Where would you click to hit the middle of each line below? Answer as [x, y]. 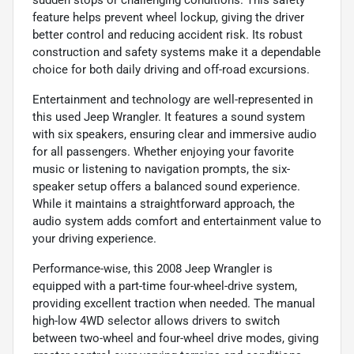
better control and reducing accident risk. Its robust [168, 34]
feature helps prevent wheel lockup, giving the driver [168, 17]
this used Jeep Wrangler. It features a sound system [169, 117]
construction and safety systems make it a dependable [177, 52]
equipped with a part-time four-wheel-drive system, [165, 286]
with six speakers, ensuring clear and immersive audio [175, 134]
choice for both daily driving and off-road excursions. [171, 69]
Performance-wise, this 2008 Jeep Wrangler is [153, 268]
